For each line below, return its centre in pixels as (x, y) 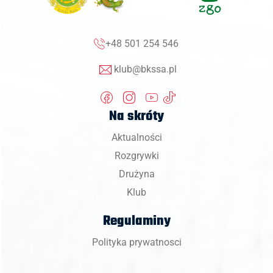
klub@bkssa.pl (145, 69)
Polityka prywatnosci (136, 243)
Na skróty (136, 117)
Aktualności (136, 138)
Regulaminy (136, 222)
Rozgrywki (136, 156)
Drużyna (136, 174)
